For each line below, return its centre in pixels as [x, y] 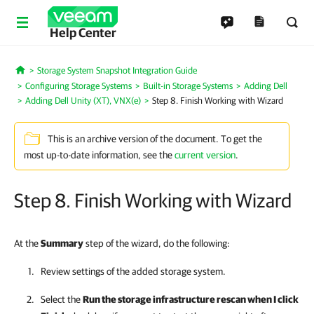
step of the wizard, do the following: [157, 243]
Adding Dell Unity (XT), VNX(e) [83, 101]
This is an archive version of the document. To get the [155, 139]
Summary [62, 243]
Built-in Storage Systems [188, 86]
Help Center [83, 33]
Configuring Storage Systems [78, 86]
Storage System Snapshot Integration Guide [117, 70]
